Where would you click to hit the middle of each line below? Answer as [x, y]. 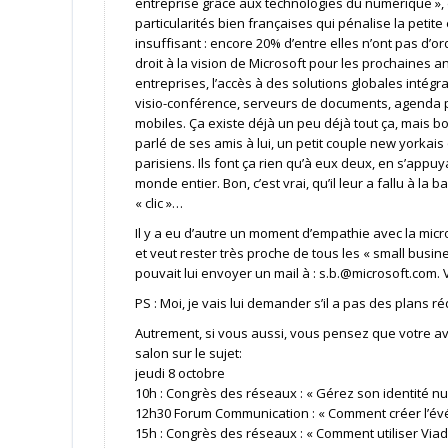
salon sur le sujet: [188, 352]
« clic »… [158, 202]
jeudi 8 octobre [179, 372]
